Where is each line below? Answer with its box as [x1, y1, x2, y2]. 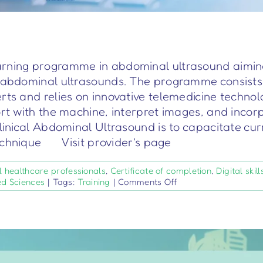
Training [77, 176, 110, 188]
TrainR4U [176, 187, 214, 198]
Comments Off [118, 176, 177, 188]
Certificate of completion [110, 165, 212, 177]
